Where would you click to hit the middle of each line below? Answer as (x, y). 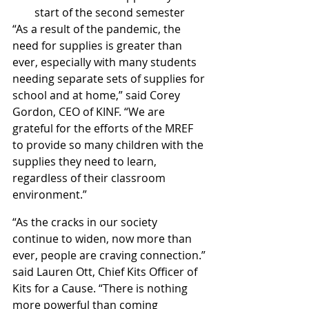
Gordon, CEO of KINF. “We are (90, 112)
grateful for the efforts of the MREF (104, 129)
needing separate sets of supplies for (110, 79)
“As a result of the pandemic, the (98, 29)
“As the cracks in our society (86, 222)
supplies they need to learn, (86, 162)
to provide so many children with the (109, 145)
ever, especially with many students (106, 62)
